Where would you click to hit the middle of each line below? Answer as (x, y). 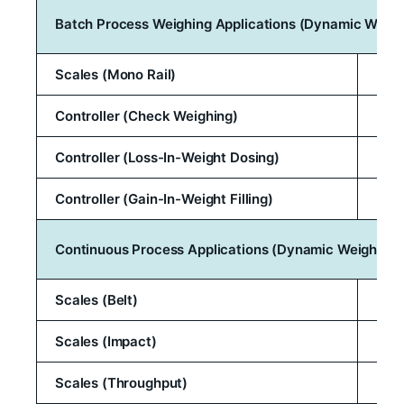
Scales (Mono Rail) (116, 74)
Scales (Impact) (106, 341)
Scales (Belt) (97, 299)
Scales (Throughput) (122, 382)
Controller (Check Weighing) (147, 115)
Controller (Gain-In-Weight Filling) (164, 198)
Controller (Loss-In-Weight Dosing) (167, 157)
